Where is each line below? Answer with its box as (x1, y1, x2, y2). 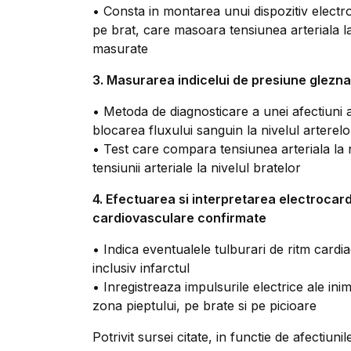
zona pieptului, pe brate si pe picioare (92, 298, 317, 313)
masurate (92, 41, 148, 56)
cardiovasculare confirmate (92, 210, 266, 226)
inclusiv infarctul (92, 260, 190, 276)
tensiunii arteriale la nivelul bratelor (92, 160, 301, 175)
